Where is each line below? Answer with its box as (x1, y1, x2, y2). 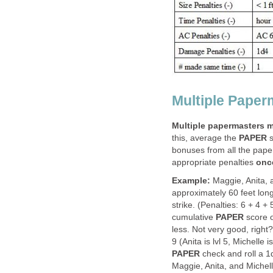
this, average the (172, 133, 239, 143)
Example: (172, 176, 210, 186)
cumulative (172, 213, 216, 222)
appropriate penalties (172, 157, 256, 167)
